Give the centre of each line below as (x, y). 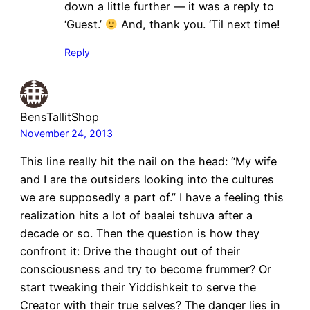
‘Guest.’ (84, 25)
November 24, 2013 (66, 133)
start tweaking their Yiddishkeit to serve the (138, 287)
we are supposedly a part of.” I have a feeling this (152, 197)
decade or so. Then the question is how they (139, 233)
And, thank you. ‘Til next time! (199, 25)
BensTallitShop (59, 117)
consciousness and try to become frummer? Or (145, 269)
